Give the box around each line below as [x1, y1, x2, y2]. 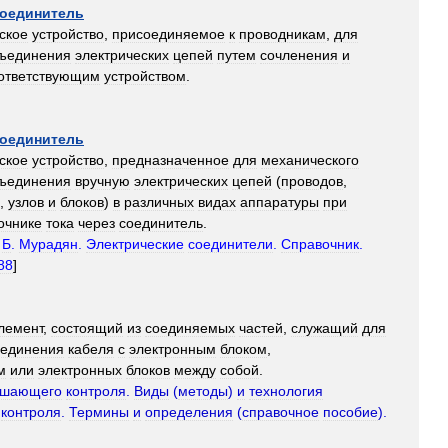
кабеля [68, 341, 114, 357]
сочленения [260, 47, 338, 63]
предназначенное [112, 152, 229, 168]
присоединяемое [112, 26, 225, 42]
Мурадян [19, 236, 78, 252]
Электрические [86, 236, 184, 252]
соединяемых [145, 320, 235, 336]
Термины [69, 404, 129, 420]
